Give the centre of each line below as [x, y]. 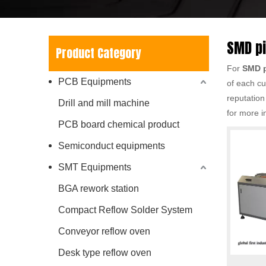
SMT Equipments [95, 167]
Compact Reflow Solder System [125, 210]
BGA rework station [99, 189]
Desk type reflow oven [105, 253]
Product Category [99, 53]
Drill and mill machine [104, 103]
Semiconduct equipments [112, 146]
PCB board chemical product [119, 124]
